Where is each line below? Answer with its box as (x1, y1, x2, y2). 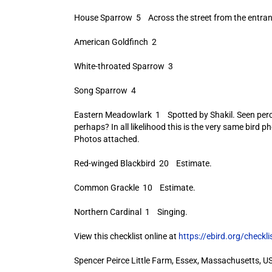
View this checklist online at (73, 231, 178, 241)
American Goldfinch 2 (73, 37, 157, 47)
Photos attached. (73, 134, 140, 144)
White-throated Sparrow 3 (73, 61, 173, 71)
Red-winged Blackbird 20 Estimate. (73, 158, 212, 168)
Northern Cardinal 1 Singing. (73, 207, 188, 217)
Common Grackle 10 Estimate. (73, 183, 195, 192)
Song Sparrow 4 (73, 86, 136, 95)
